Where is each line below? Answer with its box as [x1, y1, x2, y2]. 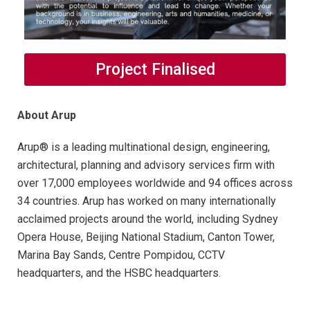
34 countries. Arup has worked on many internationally [17, 194, 276, 208]
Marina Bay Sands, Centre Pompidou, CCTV [17, 248, 225, 262]
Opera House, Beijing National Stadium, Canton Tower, [17, 230, 275, 244]
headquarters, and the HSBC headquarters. [17, 266, 221, 280]
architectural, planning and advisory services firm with [17, 158, 275, 172]
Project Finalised [95, 60, 215, 79]
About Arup [17, 108, 76, 122]
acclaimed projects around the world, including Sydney [17, 212, 278, 226]
